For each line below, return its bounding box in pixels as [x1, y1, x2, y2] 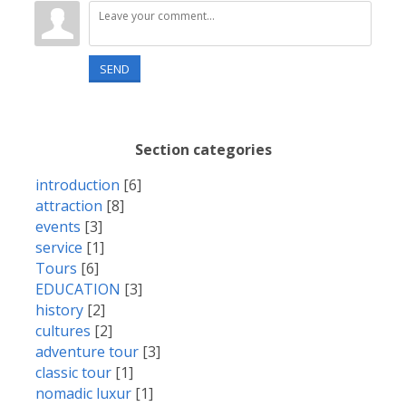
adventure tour [35, 342, 139, 362]
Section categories [134, 140, 272, 159]
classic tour [35, 362, 111, 382]
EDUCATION [35, 279, 121, 299]
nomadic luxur [35, 383, 131, 403]
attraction [35, 196, 102, 216]
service [35, 237, 82, 257]
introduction [35, 175, 120, 195]
